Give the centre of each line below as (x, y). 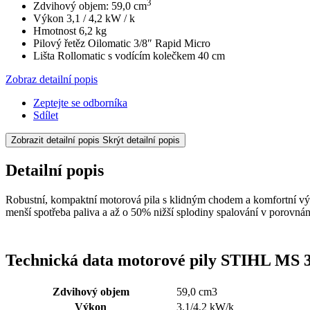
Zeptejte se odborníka (80, 103)
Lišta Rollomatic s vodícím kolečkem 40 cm (129, 56)
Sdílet (46, 116)
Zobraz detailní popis (52, 80)
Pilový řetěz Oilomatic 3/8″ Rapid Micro (122, 44)
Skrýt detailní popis (141, 140)
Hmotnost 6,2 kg (70, 31)
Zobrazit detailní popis (55, 140)
